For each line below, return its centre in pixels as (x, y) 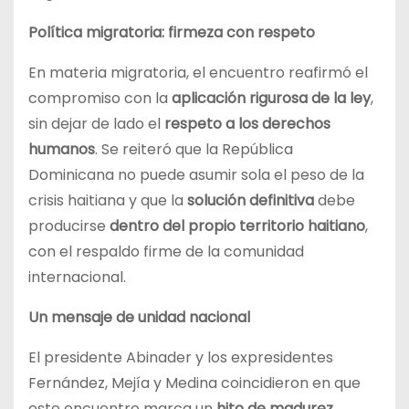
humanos (62, 150)
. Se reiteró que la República (194, 150)
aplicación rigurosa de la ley (271, 99)
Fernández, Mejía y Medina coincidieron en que (194, 383)
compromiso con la (100, 99)
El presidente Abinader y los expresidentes (181, 358)
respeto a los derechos (247, 124)
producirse (69, 226)
